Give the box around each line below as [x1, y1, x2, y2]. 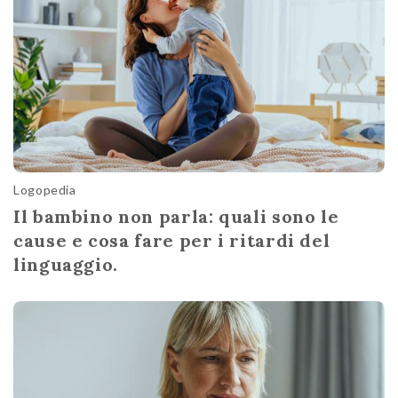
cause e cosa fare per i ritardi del [13, 229, 330, 252]
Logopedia [13, 182, 76, 198]
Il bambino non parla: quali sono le [13, 205, 339, 228]
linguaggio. [13, 253, 119, 276]
